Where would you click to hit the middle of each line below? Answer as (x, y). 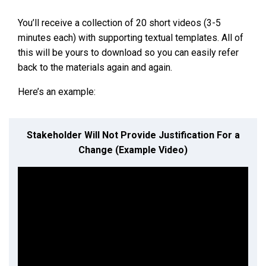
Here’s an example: (57, 92)
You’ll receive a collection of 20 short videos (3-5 (119, 23)
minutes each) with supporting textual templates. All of (131, 38)
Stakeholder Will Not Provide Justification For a (133, 135)
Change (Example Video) (133, 150)
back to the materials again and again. (95, 68)
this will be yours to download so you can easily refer (128, 53)
